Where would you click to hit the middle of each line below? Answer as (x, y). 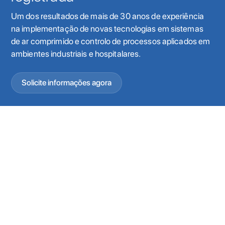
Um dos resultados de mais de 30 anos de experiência (108, 16)
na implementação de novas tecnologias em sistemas (107, 28)
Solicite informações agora (67, 82)
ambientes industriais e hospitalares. (76, 53)
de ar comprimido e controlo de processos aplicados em (111, 41)
